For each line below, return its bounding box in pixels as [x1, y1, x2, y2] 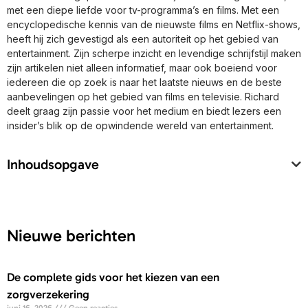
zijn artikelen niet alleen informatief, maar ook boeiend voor [7, 61, 277, 74]
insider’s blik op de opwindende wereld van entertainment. [7, 119, 274, 131]
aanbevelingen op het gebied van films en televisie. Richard [7, 90, 279, 102]
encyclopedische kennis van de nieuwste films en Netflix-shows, [7, 18, 300, 30]
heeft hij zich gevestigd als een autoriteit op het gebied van [7, 32, 278, 45]
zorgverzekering [7, 287, 89, 302]
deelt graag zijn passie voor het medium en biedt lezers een [7, 104, 281, 117]
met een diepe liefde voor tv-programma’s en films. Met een [7, 3, 279, 16]
